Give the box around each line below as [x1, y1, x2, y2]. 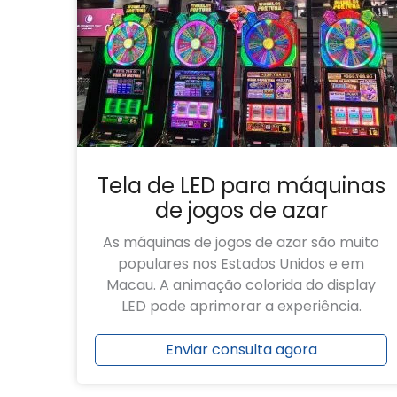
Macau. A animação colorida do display [106, 274, 376, 295]
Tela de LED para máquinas [97, 170, 385, 200]
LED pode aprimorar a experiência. [121, 295, 362, 316]
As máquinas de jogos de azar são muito [103, 231, 379, 253]
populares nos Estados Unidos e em [118, 253, 364, 274]
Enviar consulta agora [165, 339, 317, 361]
